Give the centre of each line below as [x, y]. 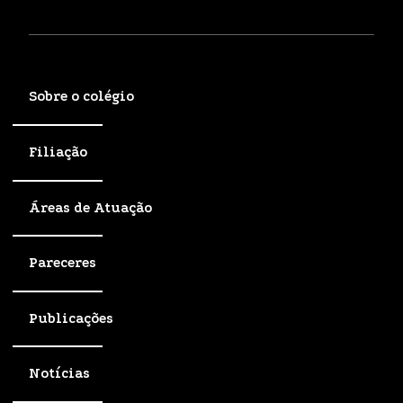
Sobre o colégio [81, 97]
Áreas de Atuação [90, 207]
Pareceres [63, 263]
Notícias [59, 374]
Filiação [58, 152]
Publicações [71, 318]
